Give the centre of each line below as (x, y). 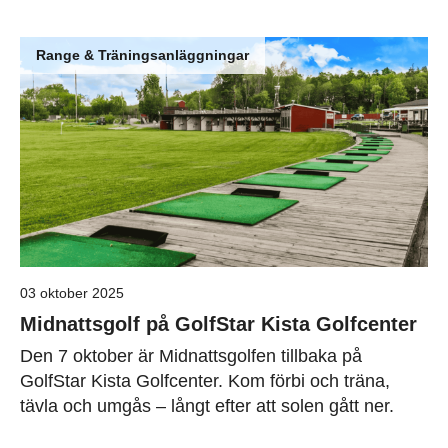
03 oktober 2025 (72, 293)
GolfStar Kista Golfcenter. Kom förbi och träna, (205, 381)
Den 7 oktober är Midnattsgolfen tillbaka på (191, 356)
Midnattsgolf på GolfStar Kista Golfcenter (218, 324)
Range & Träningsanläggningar (142, 55)
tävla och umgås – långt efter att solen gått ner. (207, 406)
